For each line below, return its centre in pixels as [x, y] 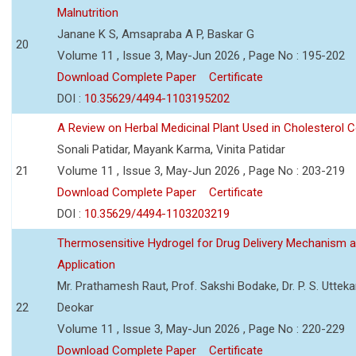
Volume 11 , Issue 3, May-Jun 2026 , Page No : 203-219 [201, 170]
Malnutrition [88, 12]
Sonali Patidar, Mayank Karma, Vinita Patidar [171, 149]
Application [86, 264]
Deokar [75, 307]
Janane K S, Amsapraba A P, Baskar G [156, 34]
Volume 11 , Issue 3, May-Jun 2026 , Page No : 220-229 [201, 329]
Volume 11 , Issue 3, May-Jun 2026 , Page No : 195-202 [201, 55]
